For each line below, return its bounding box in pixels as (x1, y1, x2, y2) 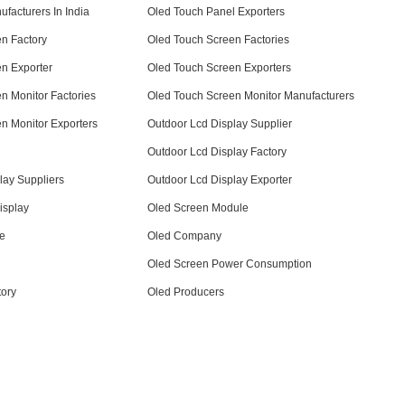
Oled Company (147, 230, 222, 242)
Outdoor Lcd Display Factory (147, 146, 287, 158)
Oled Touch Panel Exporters (147, 5, 286, 18)
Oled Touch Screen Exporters (147, 61, 292, 74)
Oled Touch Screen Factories (147, 33, 290, 46)
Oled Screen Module (147, 202, 250, 214)
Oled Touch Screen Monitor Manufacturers (147, 89, 355, 102)
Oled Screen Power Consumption (147, 258, 313, 270)
